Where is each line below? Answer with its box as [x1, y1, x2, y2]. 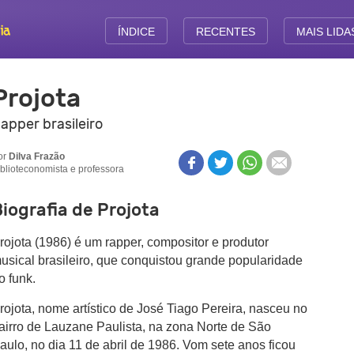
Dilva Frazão [9, 151, 65, 162]
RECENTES [195, 25, 255, 38]
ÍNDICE [117, 25, 155, 38]
